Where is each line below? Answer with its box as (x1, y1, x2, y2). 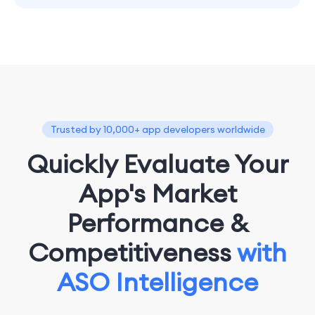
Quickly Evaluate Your (27, 148, 288, 180)
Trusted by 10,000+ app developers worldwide (50, 123, 265, 136)
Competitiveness (28, 236, 237, 269)
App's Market (78, 177, 237, 210)
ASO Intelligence (57, 266, 258, 298)
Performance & (67, 207, 248, 239)
